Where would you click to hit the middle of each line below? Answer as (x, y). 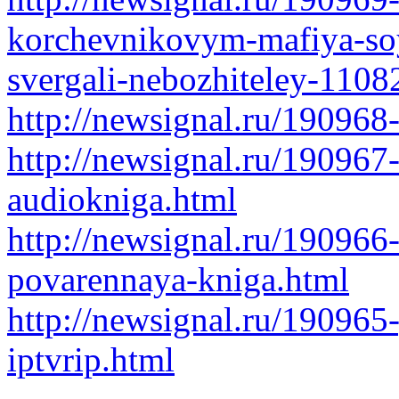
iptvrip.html (91, 359)
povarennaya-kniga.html (178, 279)
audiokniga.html (122, 199)
